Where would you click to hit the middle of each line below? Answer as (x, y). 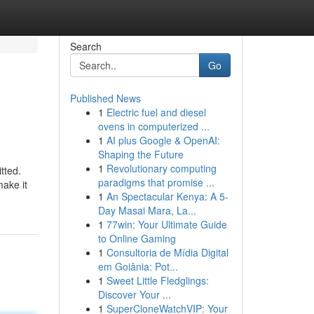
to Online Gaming (137, 238)
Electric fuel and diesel (156, 112)
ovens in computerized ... (153, 126)
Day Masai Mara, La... (147, 210)
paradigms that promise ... (156, 182)
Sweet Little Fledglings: (157, 280)
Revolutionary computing (161, 168)
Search (86, 46)
